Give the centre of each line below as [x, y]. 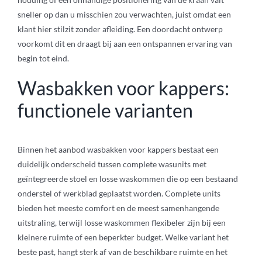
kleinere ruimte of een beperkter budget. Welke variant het [123, 237]
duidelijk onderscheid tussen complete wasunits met [112, 164]
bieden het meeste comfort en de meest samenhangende [118, 208]
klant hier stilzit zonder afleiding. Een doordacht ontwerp [120, 29]
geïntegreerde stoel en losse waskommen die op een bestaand [127, 179]
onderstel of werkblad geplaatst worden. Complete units [119, 194]
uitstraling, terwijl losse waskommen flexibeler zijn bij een [121, 223]
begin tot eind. [43, 58]
